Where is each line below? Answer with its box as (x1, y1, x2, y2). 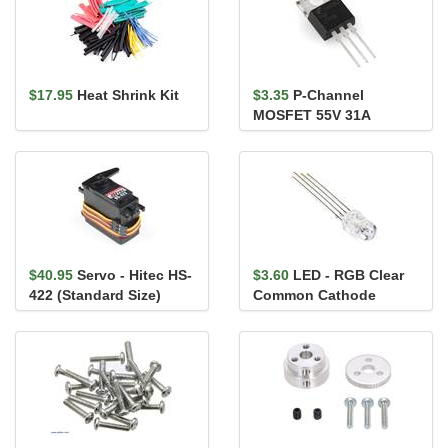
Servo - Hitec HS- (77, 267, 192, 283)
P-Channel (293, 87, 364, 103)
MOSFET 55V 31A (253, 107, 371, 123)
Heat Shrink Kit (77, 87, 179, 103)
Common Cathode (253, 287, 376, 303)
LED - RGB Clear (293, 267, 404, 283)
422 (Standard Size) (29, 287, 161, 303)
